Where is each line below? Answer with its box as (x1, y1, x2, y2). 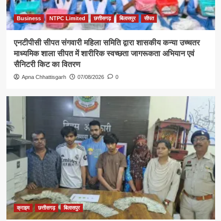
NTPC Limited (49, 15, 85, 22)
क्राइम (16, 205, 30, 211)
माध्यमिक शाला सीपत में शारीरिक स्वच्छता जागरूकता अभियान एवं (13, 49, 194, 58)
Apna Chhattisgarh (21, 74, 66, 80)
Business (16, 15, 41, 22)
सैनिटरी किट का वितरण (13, 60, 80, 69)
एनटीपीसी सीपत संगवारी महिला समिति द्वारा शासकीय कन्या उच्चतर (13, 38, 200, 47)
